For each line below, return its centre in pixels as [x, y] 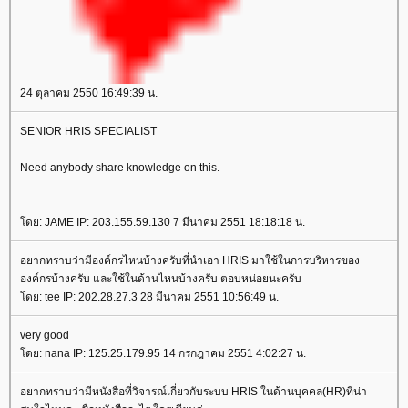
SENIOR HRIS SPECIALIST [88, 131]
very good [45, 335]
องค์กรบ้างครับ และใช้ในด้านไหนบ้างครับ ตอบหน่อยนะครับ [161, 279]
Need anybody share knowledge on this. [120, 168]
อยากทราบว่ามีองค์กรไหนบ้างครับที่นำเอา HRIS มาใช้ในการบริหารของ [190, 260]
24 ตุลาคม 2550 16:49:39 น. [89, 93]
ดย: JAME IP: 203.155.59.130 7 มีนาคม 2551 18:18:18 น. [163, 222]
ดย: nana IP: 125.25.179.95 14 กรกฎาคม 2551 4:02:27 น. [163, 353]
